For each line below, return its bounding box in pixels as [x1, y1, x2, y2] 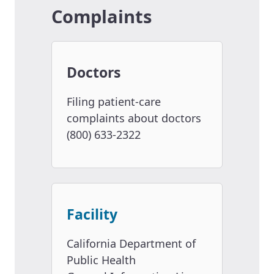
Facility [67, 204, 117, 224]
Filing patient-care [67, 94, 161, 109]
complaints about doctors [67, 111, 201, 126]
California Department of [67, 236, 196, 251]
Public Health [67, 253, 136, 268]
